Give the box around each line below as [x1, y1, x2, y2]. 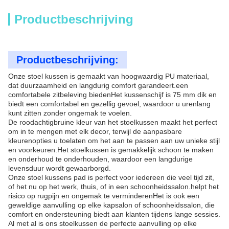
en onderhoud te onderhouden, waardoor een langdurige [8, 155, 193, 163]
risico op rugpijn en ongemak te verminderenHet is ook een [8, 192, 199, 200]
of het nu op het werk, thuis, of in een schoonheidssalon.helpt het [8, 182, 219, 191]
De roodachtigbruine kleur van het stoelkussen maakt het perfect [8, 118, 217, 126]
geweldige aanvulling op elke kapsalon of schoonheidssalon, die [8, 201, 215, 209]
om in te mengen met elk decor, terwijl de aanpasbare [8, 127, 182, 135]
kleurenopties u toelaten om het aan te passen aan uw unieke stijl [8, 136, 220, 145]
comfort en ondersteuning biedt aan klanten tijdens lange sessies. [8, 210, 220, 218]
